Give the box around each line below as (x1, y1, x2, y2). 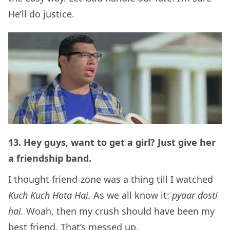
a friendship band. (8, 152, 91, 165)
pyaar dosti (172, 189, 218, 202)
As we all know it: (93, 189, 172, 202)
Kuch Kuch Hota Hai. (8, 189, 93, 202)
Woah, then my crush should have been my (26, 205, 215, 218)
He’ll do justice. (8, 7, 74, 20)
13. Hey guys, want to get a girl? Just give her (8, 136, 216, 149)
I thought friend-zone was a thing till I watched (8, 173, 213, 186)
